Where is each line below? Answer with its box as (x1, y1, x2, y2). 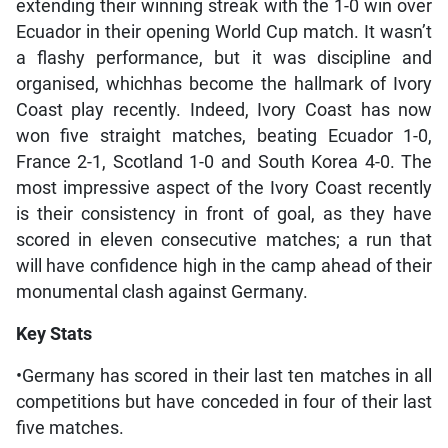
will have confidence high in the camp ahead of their (15, 255, 433, 276)
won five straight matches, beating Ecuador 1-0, (15, 125, 433, 146)
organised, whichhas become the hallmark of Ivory (15, 73, 433, 94)
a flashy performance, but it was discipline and (15, 47, 433, 68)
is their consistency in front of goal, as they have (15, 203, 433, 224)
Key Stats (15, 323, 92, 344)
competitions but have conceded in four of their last (15, 391, 433, 412)
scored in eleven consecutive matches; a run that (15, 229, 433, 250)
